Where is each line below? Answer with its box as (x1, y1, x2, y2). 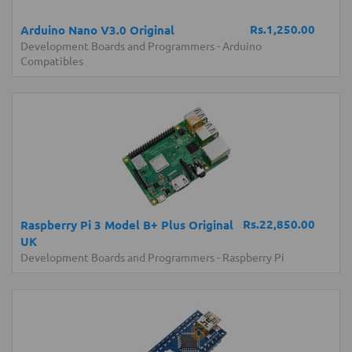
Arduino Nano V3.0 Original (20, 22, 174, 38)
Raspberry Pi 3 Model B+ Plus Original (20, 217, 233, 233)
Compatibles (20, 53, 83, 68)
